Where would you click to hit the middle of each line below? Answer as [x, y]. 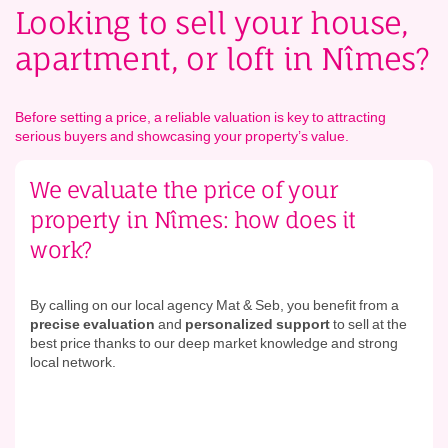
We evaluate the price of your [184, 190]
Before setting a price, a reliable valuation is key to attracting [200, 117]
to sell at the [368, 324]
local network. [73, 362]
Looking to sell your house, [212, 23]
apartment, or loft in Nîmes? [222, 59]
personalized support [257, 324]
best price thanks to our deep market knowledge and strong [214, 343]
